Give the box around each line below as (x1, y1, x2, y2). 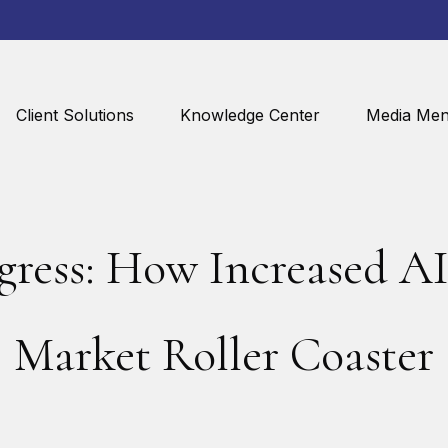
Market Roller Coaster (14, 326, 434, 384)
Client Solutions (16, 105, 134, 125)
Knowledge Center (180, 105, 320, 125)
